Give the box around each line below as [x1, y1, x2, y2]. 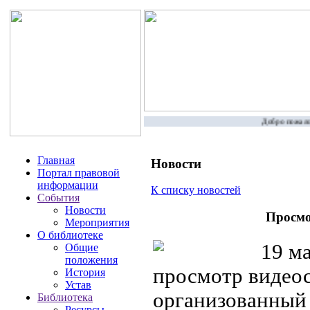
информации [37, 179, 98, 191]
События [37, 192, 80, 203]
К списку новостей [151, 184, 241, 197]
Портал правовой [37, 167, 120, 179]
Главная [37, 154, 75, 166]
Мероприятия [65, 217, 129, 228]
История [65, 266, 105, 278]
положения [65, 254, 118, 266]
